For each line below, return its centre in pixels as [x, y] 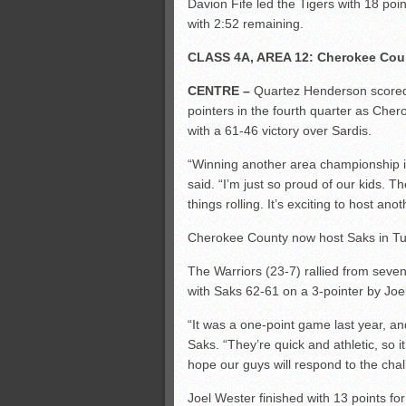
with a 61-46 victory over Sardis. [280, 131]
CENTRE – [219, 91]
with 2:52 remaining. [246, 24]
